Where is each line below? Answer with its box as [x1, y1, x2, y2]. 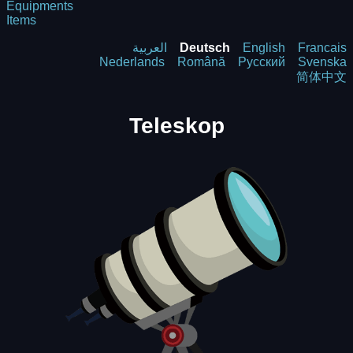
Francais [298, 41, 347, 54]
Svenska [298, 55, 347, 69]
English [243, 41, 285, 54]
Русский [238, 55, 285, 69]
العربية [132, 41, 167, 54]
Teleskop [128, 113, 225, 138]
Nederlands [99, 55, 165, 69]
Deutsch [180, 41, 230, 54]
